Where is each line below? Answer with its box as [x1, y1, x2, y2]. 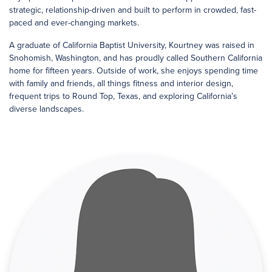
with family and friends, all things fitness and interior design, [9, 78, 233, 89]
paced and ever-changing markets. [9, 18, 139, 28]
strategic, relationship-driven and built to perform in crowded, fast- [9, 5, 256, 15]
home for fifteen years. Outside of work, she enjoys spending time [9, 66, 258, 76]
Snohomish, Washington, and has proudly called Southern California [9, 53, 262, 63]
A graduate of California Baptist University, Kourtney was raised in [9, 40, 254, 50]
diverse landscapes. [9, 104, 84, 114]
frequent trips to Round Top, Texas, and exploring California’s [9, 91, 237, 101]
